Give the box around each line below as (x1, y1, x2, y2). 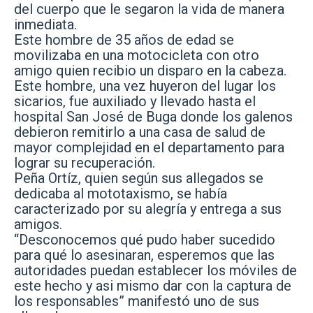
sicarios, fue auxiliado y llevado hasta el (14, 92, 256, 110)
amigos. (14, 215, 62, 233)
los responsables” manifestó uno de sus (14, 292, 259, 310)
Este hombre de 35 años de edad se (14, 31, 234, 48)
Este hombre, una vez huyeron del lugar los (14, 77, 276, 94)
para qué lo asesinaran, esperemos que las (14, 246, 275, 263)
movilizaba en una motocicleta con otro (14, 46, 259, 64)
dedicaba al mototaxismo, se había (14, 184, 227, 202)
